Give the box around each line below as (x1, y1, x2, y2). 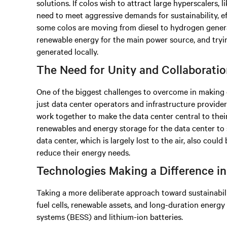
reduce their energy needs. (36, 146, 130, 158)
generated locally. (36, 46, 98, 57)
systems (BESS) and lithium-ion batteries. (36, 211, 183, 222)
